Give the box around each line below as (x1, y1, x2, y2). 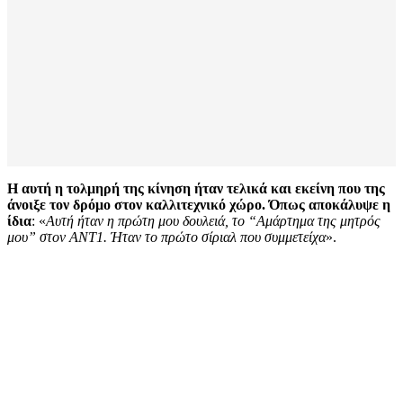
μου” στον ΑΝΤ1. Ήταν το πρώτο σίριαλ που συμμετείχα (7, 229, 326, 246)
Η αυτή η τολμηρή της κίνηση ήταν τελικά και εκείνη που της (7, 181, 385, 197)
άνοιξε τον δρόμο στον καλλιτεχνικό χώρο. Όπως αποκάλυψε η (7, 197, 390, 213)
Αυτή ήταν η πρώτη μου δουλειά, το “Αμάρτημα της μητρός (46, 213, 381, 229)
